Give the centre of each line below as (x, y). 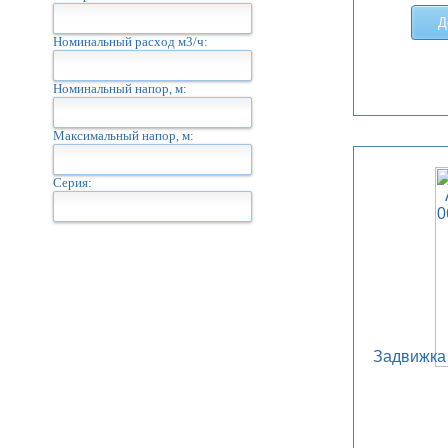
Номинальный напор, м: (119, 88)
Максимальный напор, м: (123, 135)
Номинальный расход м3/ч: (130, 41)
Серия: (72, 182)
